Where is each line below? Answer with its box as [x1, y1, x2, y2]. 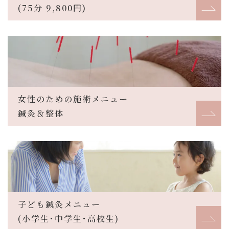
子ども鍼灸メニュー [18, 198, 101, 211]
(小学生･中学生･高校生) [18, 213, 119, 225]
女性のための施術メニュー [18, 93, 128, 105]
